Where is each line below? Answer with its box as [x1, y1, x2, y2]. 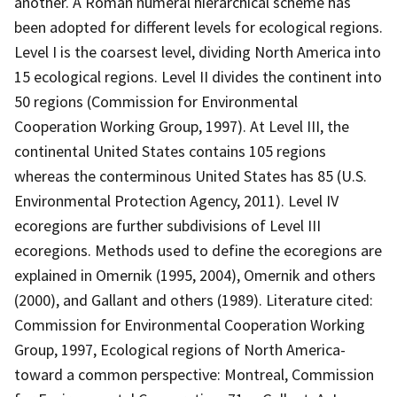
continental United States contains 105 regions [14, 140, 326, 161]
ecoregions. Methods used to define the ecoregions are [14, 239, 382, 261]
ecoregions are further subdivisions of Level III [14, 214, 321, 236]
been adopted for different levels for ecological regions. [14, 16, 383, 37]
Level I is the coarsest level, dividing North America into [14, 41, 381, 62]
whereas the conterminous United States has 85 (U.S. [14, 165, 367, 186]
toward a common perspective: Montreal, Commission [14, 363, 374, 385]
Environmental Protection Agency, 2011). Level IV [14, 190, 339, 211]
